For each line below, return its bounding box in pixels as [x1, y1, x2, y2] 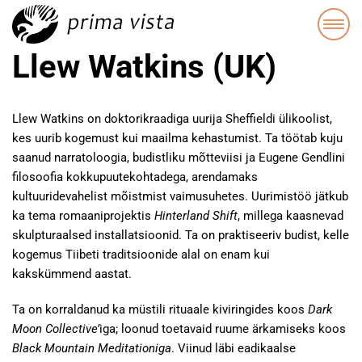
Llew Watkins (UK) [12, 48, 276, 86]
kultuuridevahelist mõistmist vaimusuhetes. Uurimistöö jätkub [12, 189, 348, 204]
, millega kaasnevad [238, 208, 343, 223]
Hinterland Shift [154, 208, 238, 223]
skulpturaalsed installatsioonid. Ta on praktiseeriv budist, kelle [12, 228, 349, 242]
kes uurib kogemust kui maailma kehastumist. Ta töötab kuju [12, 131, 343, 145]
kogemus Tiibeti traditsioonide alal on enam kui [12, 247, 270, 262]
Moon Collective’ [12, 322, 99, 336]
